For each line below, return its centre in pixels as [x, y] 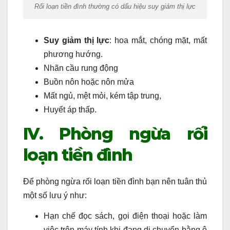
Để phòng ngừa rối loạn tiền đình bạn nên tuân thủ [115, 182]
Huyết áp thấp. [70, 110]
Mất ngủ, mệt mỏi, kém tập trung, [102, 96]
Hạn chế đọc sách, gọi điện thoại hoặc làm [125, 216]
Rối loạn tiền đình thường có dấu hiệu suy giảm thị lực [115, 7]
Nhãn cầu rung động [81, 68]
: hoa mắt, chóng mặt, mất [158, 41]
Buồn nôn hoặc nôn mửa [89, 82]
